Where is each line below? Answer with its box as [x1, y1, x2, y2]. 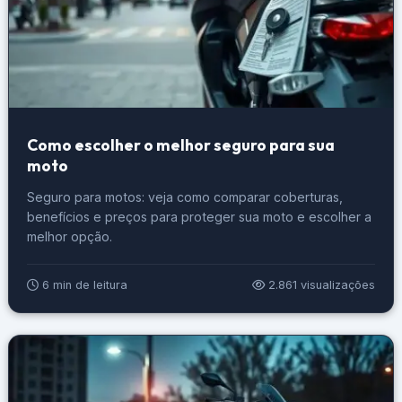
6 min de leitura [38, 277, 127, 292]
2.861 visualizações [265, 277, 376, 292]
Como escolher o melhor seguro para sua [26, 134, 335, 155]
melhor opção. [26, 228, 112, 244]
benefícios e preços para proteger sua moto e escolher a [26, 208, 371, 224]
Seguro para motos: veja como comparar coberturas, [26, 188, 343, 205]
